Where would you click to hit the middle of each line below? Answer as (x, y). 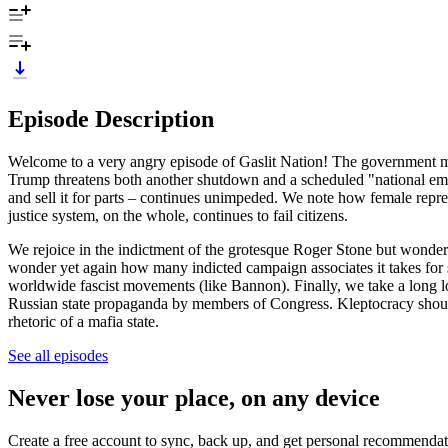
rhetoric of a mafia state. (83, 321)
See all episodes (58, 355)
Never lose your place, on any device (194, 397)
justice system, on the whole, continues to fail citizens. (180, 215)
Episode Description (111, 118)
